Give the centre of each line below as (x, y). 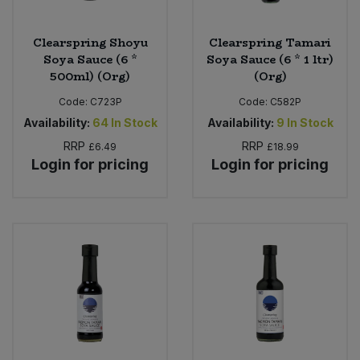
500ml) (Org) (90, 76)
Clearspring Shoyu (90, 42)
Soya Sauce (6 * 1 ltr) (270, 59)
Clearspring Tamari (270, 42)
